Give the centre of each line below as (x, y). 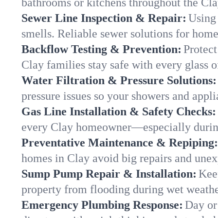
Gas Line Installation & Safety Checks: (119, 111)
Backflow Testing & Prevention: (101, 49)
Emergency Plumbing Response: (102, 205)
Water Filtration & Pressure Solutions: (119, 80)
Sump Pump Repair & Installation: (109, 174)
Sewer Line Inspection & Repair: (104, 18)
